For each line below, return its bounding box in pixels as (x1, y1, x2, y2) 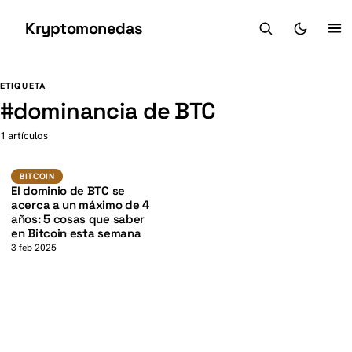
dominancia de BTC (13, 97, 216, 125)
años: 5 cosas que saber (11, 211, 145, 226)
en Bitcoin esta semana (11, 225, 141, 240)
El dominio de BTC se (11, 183, 125, 198)
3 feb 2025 (11, 241, 57, 254)
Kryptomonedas (25, 18, 142, 38)
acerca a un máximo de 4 (11, 197, 151, 212)
